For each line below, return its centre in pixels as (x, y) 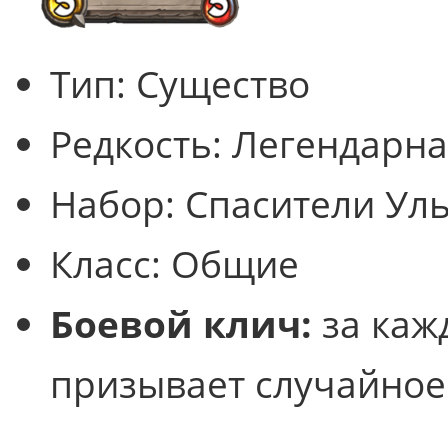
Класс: (110, 263)
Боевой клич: (181, 323)
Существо (223, 83)
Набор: (117, 203)
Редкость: (141, 143)
